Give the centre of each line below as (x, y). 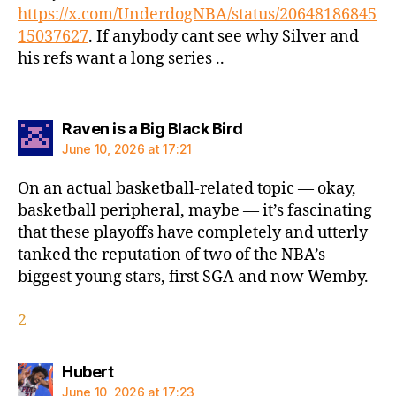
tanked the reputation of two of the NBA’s (171, 255)
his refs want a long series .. (121, 58)
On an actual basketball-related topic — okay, (187, 189)
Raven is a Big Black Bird (152, 129)
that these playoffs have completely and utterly (193, 233)
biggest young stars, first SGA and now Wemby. (193, 278)
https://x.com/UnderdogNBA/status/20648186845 (197, 14)
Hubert (88, 371)
